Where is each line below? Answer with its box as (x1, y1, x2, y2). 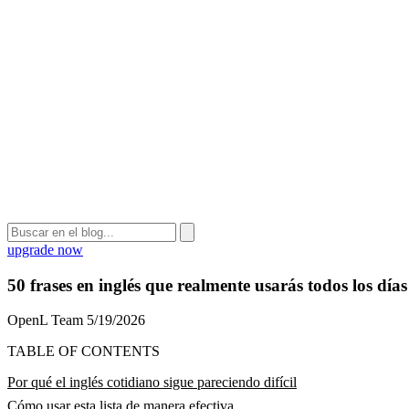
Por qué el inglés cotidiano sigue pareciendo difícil (7, 374, 297, 391)
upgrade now (7, 242, 83, 257)
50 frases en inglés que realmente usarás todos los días (7, 275, 407, 295)
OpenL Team (7, 312, 83, 329)
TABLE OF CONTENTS (7, 343, 160, 360)
